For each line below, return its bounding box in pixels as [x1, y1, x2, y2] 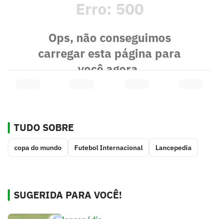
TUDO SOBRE [14, 120, 74, 134]
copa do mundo [14, 143, 62, 152]
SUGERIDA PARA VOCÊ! [14, 188, 122, 201]
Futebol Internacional [74, 143, 143, 152]
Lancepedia [155, 143, 192, 152]
